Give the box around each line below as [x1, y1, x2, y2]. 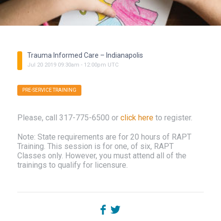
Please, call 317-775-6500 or [17, 113, 120, 122]
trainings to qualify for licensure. [17, 160, 128, 170]
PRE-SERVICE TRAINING [22, 87, 76, 93]
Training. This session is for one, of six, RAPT [17, 142, 174, 151]
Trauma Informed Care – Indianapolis [27, 51, 143, 59]
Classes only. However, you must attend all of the [17, 151, 186, 160]
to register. [153, 113, 192, 122]
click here [120, 113, 153, 122]
